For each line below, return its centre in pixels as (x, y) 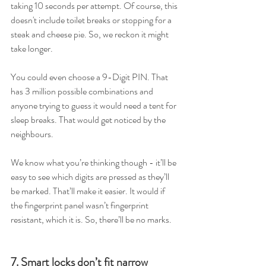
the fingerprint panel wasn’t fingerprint (80, 205)
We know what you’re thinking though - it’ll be (94, 162)
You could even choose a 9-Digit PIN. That (90, 77)
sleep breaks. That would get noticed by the (89, 120)
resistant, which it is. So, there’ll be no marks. (93, 219)
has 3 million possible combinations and (83, 91)
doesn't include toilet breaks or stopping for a (92, 20)
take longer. (34, 48)
